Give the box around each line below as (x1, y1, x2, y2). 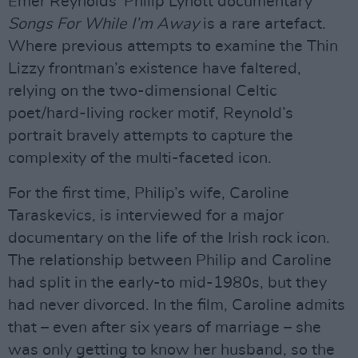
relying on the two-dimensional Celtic (8, 83, 277, 99)
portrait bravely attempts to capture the (8, 128, 293, 144)
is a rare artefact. (199, 16, 326, 32)
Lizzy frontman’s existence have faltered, (8, 61, 301, 77)
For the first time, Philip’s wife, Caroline (8, 185, 289, 201)
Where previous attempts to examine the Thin (8, 38, 338, 54)
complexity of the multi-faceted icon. (8, 150, 272, 166)
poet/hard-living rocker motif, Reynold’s (8, 105, 293, 121)
